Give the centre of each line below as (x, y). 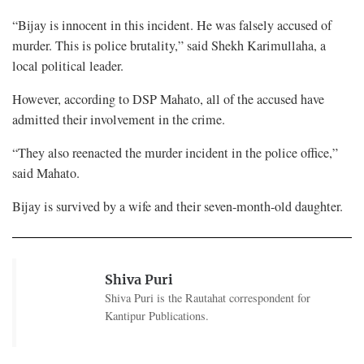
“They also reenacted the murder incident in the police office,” (175, 153)
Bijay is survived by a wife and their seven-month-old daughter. (180, 207)
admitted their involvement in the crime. (119, 120)
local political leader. (68, 66)
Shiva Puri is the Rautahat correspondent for (207, 298)
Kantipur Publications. (156, 316)
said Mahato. (46, 173)
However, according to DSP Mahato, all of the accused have (168, 100)
